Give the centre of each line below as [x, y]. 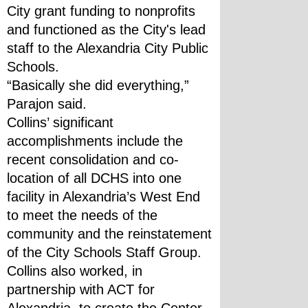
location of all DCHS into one [94, 178]
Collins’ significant [60, 122]
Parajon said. [47, 104]
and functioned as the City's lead [106, 30]
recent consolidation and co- [93, 159]
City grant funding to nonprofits [101, 11]
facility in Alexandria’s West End [103, 197]
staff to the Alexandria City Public [108, 48]
